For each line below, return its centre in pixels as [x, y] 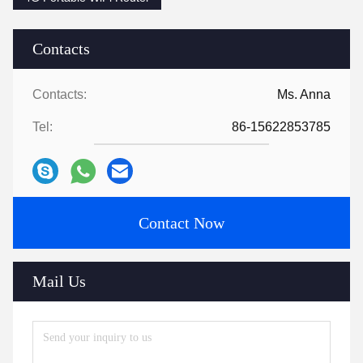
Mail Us [59, 281]
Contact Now [181, 223]
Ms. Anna [304, 94]
